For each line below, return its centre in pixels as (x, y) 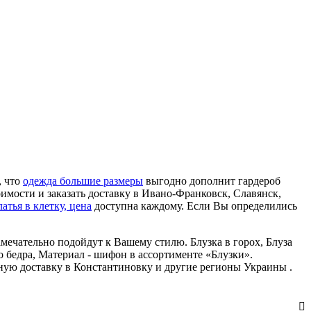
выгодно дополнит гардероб (212, 181)
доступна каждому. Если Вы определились (194, 206)
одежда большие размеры (83, 181)
